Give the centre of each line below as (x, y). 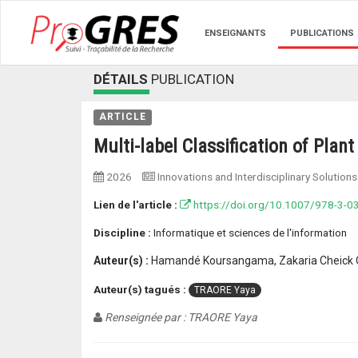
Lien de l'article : (135, 205)
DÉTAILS (121, 79)
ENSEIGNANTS (235, 33)
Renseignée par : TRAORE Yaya (180, 317)
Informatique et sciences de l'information (250, 233)
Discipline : (122, 233)
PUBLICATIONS (322, 33)
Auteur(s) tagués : (140, 289)
